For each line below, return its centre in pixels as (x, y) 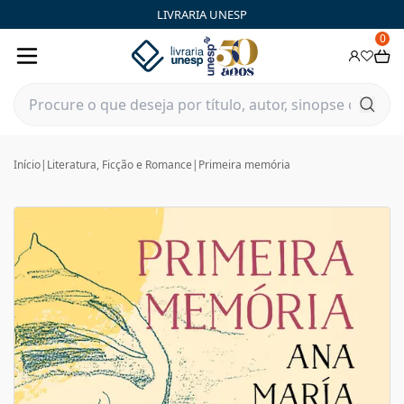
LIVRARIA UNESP (202, 14)
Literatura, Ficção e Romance (119, 165)
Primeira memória (244, 165)
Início (27, 165)
